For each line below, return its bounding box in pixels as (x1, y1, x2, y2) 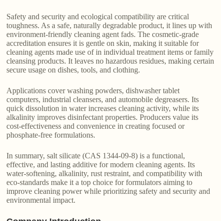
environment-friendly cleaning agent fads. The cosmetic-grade (6, 30, 199, 39)
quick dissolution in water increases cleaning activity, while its (6, 104, 199, 113)
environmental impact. (6, 196, 76, 205)
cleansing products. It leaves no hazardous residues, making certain (6, 57, 215, 66)
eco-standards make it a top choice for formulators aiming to (6, 178, 193, 187)
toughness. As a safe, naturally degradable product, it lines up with (6, 21, 213, 30)
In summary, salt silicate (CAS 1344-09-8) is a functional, (6, 151, 185, 160)
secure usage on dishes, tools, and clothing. (6, 66, 141, 74)
